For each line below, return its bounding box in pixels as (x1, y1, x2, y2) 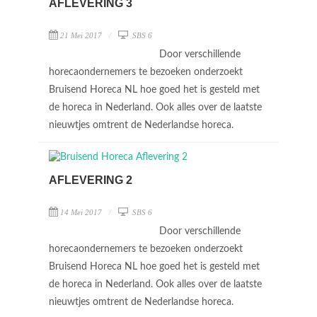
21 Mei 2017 (60, 31, 102, 40)
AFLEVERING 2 (49, 174, 132, 186)
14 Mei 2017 (60, 208, 102, 217)
